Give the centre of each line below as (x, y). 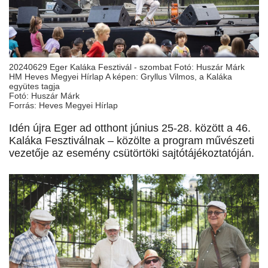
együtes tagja (34, 86)
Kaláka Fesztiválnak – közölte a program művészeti (132, 141)
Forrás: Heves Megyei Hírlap (63, 106)
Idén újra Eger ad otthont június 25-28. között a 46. (130, 128)
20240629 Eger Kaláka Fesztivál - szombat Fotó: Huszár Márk (127, 67)
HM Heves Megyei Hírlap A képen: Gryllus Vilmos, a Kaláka (121, 77)
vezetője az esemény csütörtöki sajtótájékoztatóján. (132, 153)
